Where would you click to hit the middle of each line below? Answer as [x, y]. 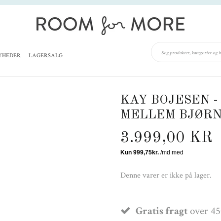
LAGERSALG [46, 55]
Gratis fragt [162, 211]
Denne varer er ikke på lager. [166, 175]
